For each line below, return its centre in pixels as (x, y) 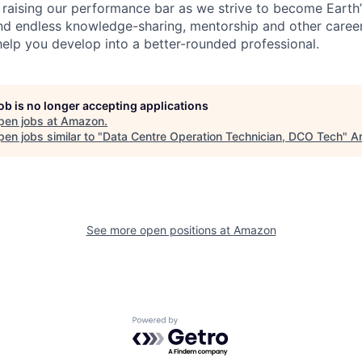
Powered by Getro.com (203, 324)
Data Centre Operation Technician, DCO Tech (223, 136)
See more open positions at (160, 229)
